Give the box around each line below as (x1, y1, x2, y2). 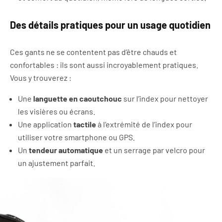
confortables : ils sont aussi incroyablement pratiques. (10, 59, 198, 69)
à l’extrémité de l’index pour (96, 119, 192, 129)
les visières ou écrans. (18, 106, 95, 116)
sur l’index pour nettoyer (122, 93, 208, 103)
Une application (18, 119, 73, 129)
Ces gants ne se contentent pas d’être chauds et (10, 47, 177, 56)
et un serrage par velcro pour (103, 145, 205, 155)
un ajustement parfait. (18, 158, 95, 167)
